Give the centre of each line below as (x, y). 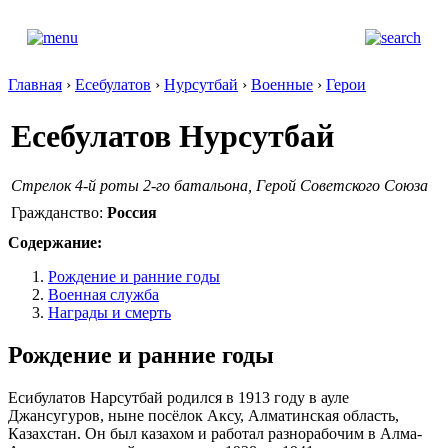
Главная (35, 84)
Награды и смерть (109, 312)
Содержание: (55, 242)
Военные (282, 84)
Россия (132, 212)
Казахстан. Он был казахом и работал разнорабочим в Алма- (215, 433)
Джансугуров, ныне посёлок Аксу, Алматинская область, (203, 415)
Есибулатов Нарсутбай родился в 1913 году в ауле (178, 397)
